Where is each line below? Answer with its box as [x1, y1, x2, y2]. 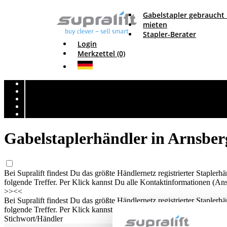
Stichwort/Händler [4, 214, 63, 223]
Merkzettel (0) [78, 49, 125, 58]
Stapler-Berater [143, 29, 196, 39]
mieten [143, 20, 167, 29]
